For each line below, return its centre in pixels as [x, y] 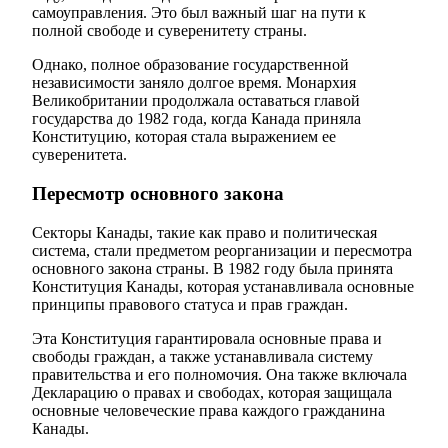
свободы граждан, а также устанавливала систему [202, 356]
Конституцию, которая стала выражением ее [184, 137]
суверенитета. [79, 155]
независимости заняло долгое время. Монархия [194, 83]
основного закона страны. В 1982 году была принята [212, 268]
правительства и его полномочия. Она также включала [219, 374]
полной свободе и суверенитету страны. [169, 31]
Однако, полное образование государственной [190, 65]
